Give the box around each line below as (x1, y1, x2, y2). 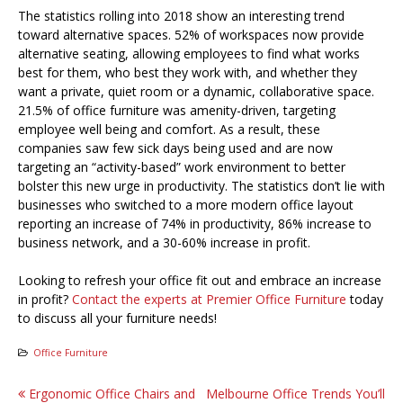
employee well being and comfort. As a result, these (18, 121, 320, 139)
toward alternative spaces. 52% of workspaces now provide (18, 26, 364, 44)
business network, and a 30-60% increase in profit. (18, 234, 310, 252)
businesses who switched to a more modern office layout (18, 196, 354, 214)
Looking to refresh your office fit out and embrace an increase (18, 272, 381, 290)
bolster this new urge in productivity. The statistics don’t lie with (18, 177, 385, 195)
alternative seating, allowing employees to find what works (18, 45, 360, 63)
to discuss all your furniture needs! (18, 309, 217, 327)
